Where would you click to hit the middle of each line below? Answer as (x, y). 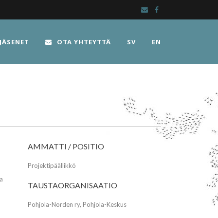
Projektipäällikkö (52, 165)
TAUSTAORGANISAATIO (72, 185)
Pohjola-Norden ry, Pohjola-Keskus (77, 204)
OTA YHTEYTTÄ (84, 42)
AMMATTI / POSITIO (66, 146)
